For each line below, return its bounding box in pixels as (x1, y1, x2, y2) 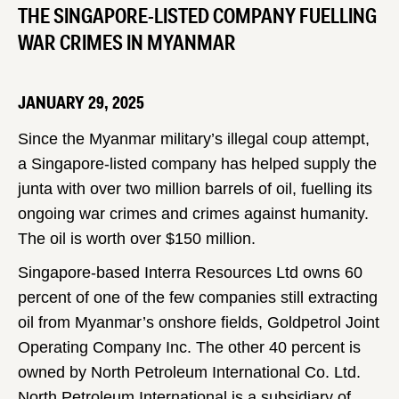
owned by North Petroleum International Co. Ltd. (18, 363, 361, 381)
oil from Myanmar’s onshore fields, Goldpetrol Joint (18, 313, 379, 331)
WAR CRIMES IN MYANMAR (18, 28, 236, 57)
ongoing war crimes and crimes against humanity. (18, 205, 369, 223)
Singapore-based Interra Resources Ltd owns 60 (18, 264, 362, 281)
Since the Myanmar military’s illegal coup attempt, (18, 130, 370, 148)
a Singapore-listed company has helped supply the (18, 155, 377, 173)
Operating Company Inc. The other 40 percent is (18, 338, 361, 356)
